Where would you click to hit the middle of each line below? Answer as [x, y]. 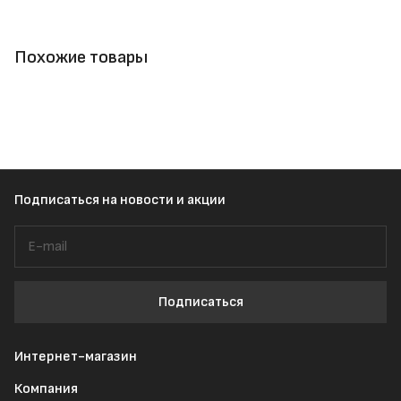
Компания [46, 389]
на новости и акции [164, 200]
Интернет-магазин [76, 357]
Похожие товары [81, 58]
